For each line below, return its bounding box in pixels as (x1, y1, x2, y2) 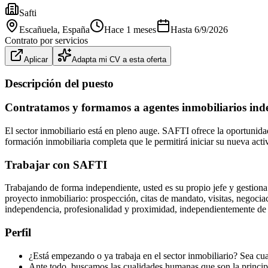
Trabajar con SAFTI (5, 158, 107, 171)
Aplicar (24, 54, 48, 64)
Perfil (5, 226, 31, 239)
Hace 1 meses (104, 24, 156, 35)
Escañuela (19, 24, 57, 35)
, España (57, 24, 90, 35)
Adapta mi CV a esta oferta (72, 54, 166, 64)
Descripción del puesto (5, 77, 114, 90)
